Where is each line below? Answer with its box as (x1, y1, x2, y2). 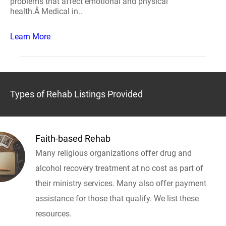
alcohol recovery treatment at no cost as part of (35, 163, 203, 173)
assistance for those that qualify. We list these (35, 194, 199, 203)
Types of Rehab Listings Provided (10, 89, 143, 99)
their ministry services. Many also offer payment (35, 179, 206, 188)
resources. (35, 209, 72, 218)
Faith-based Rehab (35, 133, 110, 144)
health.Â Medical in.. (10, 7, 82, 16)
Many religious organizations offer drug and (35, 148, 192, 158)
